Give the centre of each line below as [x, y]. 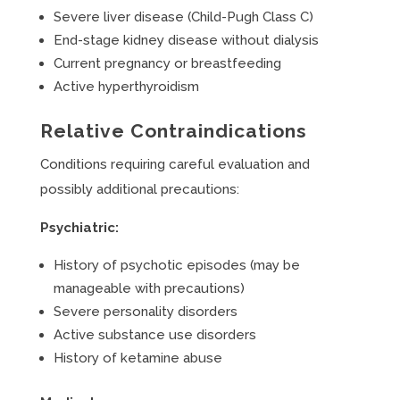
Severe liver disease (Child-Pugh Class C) [183, 17]
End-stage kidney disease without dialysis [186, 40]
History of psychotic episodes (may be [176, 265]
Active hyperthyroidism [126, 87]
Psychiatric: [79, 228]
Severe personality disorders [145, 312]
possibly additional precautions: [139, 189]
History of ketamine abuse [137, 358]
